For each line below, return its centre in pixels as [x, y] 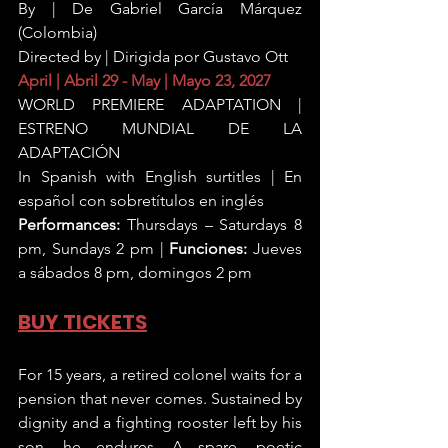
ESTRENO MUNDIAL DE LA [160, 128]
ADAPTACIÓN [69, 152]
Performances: [69, 224]
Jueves [275, 248]
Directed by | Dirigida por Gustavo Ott [153, 56]
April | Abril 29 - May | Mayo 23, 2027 [144, 80]
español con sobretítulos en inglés [141, 200]
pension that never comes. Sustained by [160, 398]
